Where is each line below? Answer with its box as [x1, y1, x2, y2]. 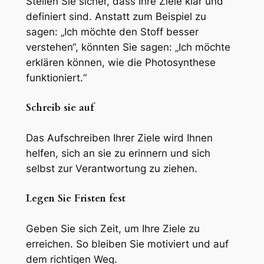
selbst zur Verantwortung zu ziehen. [25, 162, 197, 174]
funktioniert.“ [25, 71, 87, 84]
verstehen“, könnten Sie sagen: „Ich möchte [25, 41, 230, 53]
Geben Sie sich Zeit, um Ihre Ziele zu [25, 223, 200, 235]
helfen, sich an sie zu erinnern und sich [25, 147, 210, 159]
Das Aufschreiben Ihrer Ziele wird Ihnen [25, 131, 213, 144]
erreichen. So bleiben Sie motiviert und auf [25, 238, 229, 250]
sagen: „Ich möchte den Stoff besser [25, 25, 199, 38]
